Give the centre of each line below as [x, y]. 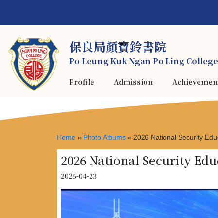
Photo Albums [104, 137]
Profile [82, 82]
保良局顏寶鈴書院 [118, 46]
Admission [133, 82]
